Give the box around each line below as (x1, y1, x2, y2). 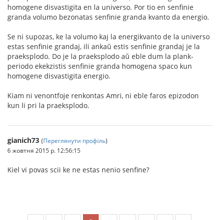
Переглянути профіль (43, 137, 106, 145)
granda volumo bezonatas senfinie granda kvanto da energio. (7, 12, 209, 22)
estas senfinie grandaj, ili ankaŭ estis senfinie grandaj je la (7, 42, 200, 52)
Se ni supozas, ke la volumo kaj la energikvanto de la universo (7, 32, 210, 42)
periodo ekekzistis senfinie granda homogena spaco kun (7, 61, 192, 71)
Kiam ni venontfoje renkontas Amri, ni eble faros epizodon (7, 91, 199, 101)
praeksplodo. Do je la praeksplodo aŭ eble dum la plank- (7, 52, 193, 61)
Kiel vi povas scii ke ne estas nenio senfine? (7, 165, 149, 175)
